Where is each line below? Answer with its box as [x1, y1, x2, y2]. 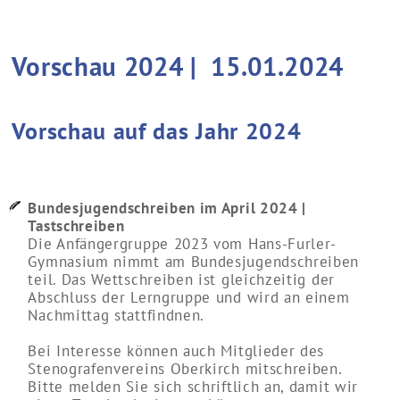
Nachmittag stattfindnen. [28, 304, 205, 325]
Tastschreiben [28, 214, 125, 236]
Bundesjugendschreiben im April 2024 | [28, 196, 307, 218]
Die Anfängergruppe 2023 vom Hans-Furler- [28, 232, 337, 254]
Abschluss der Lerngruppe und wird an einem [28, 286, 350, 307]
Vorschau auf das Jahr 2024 [12, 116, 302, 146]
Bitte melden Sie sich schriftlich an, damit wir [28, 375, 359, 396]
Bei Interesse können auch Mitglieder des [28, 339, 325, 361]
